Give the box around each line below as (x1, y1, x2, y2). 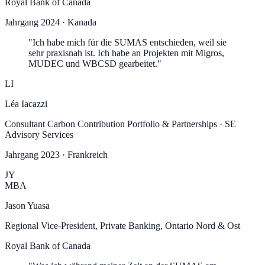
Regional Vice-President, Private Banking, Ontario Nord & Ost (5, 220, 240, 231)
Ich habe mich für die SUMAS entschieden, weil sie (33, 37, 227, 47)
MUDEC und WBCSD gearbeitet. (28, 58, 157, 69)
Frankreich (67, 149, 108, 160)
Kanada (67, 17, 96, 27)
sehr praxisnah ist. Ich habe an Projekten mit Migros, (28, 47, 224, 58)
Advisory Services (5, 129, 73, 140)
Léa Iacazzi (5, 98, 47, 109)
